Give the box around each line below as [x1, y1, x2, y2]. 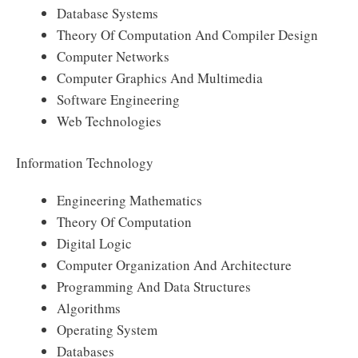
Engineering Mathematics [57, 191, 202, 209]
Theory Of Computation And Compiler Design [57, 25, 318, 44]
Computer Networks [57, 46, 169, 66]
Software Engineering [57, 89, 180, 109]
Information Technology [16, 153, 153, 172]
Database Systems [57, 3, 158, 22]
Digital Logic [57, 234, 132, 253]
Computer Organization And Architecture [57, 256, 292, 274]
